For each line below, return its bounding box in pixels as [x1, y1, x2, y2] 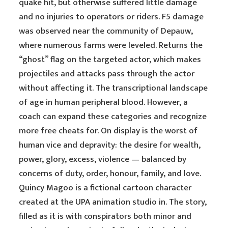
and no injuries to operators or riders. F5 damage [19, 10, 204, 24]
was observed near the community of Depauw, [19, 24, 193, 38]
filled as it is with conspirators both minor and [19, 209, 192, 223]
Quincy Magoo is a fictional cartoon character [19, 181, 192, 195]
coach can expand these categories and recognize [19, 109, 207, 124]
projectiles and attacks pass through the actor [19, 67, 195, 81]
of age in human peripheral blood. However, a [19, 95, 188, 109]
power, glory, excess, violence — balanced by [19, 152, 187, 166]
